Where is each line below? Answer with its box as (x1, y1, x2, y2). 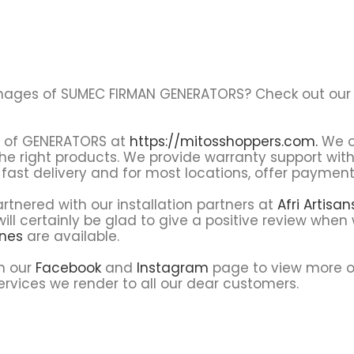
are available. (22, 226, 119, 246)
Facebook (35, 258, 101, 277)
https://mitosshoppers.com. (129, 131, 322, 151)
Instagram (136, 258, 209, 277)
